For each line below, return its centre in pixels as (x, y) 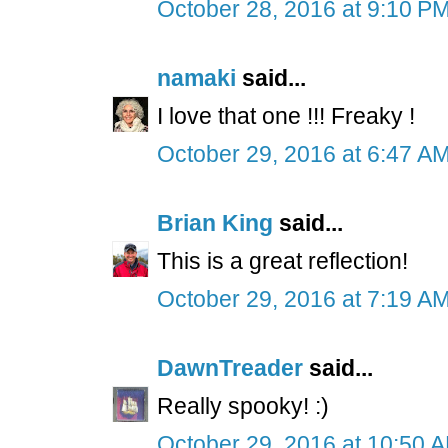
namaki (196, 77)
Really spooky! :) (243, 405)
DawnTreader (230, 367)
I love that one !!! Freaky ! (286, 115)
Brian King (215, 222)
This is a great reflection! (282, 260)
